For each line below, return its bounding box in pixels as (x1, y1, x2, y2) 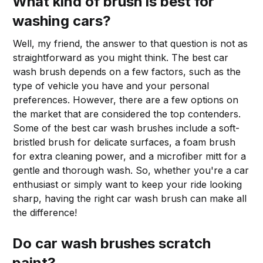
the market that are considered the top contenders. (13, 107, 241, 120)
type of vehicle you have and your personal (13, 79, 210, 92)
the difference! (13, 206, 77, 218)
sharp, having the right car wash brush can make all (13, 192, 247, 204)
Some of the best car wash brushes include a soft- (13, 122, 240, 134)
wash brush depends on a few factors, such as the (13, 65, 241, 77)
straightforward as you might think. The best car (13, 51, 229, 63)
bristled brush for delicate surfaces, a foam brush (13, 136, 236, 148)
